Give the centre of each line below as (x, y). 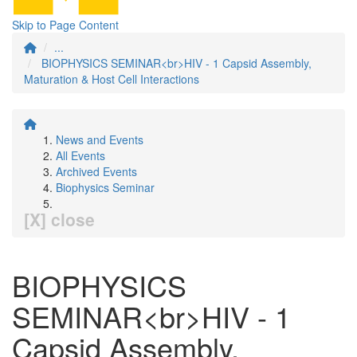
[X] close (59, 219)
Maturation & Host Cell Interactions (112, 79)
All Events (80, 155)
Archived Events (96, 171)
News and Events (100, 139)
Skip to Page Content (65, 25)
